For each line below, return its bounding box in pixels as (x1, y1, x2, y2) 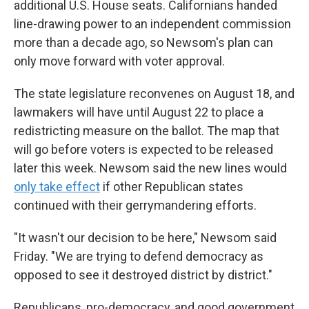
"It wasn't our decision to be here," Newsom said (14, 230, 277, 245)
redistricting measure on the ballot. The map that (14, 123, 279, 138)
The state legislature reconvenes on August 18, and (14, 86, 295, 101)
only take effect (14, 179, 100, 194)
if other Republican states (100, 179, 243, 194)
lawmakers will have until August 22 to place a (14, 105, 263, 119)
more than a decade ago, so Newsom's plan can (14, 35, 273, 50)
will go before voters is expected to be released (14, 142, 273, 157)
